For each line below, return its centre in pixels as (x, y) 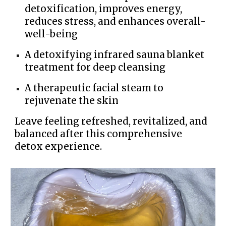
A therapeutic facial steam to (94, 88)
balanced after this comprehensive (99, 134)
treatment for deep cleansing (95, 68)
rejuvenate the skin (72, 101)
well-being (51, 34)
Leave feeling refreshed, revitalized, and (111, 122)
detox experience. (59, 147)
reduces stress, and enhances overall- (116, 22)
